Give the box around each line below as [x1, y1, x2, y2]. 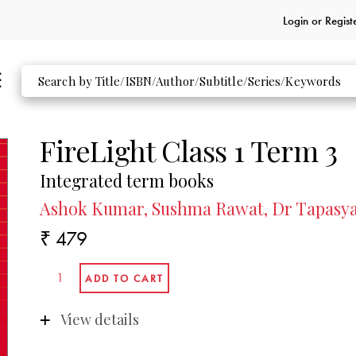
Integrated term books [40, 169, 215, 192]
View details [60, 309, 139, 329]
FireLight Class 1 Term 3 [40, 130, 337, 169]
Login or [282, 12, 325, 29]
